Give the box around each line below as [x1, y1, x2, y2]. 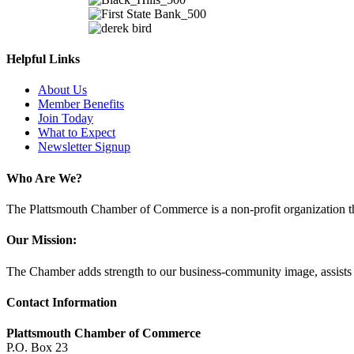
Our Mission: [6, 233, 77, 247]
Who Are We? [6, 171, 82, 185]
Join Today [38, 111, 93, 126]
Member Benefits [38, 97, 124, 111]
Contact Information [6, 295, 117, 309]
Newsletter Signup [38, 140, 130, 154]
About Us [38, 83, 87, 97]
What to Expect [38, 126, 115, 140]
